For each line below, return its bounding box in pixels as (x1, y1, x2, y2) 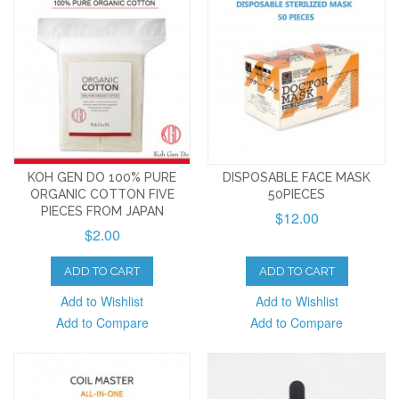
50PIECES (268, 186, 326, 201)
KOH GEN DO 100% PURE (28, 169, 177, 184)
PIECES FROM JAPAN (40, 203, 164, 218)
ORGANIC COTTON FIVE (29, 186, 175, 201)
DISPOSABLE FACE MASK (223, 169, 371, 184)
